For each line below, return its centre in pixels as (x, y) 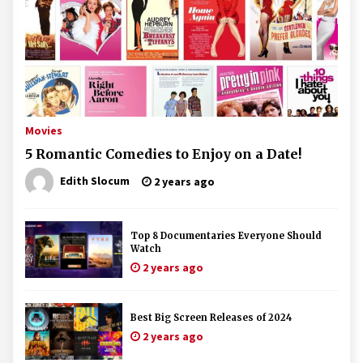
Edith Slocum (95, 180)
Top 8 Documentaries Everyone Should (226, 236)
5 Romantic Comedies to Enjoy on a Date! (163, 154)
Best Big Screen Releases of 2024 (211, 318)
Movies (44, 130)
